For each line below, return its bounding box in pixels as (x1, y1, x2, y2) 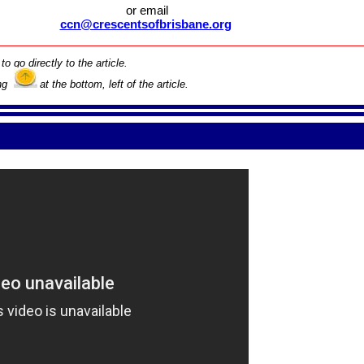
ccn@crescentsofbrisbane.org (59, 18, 232, 31)
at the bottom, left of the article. (40, 78, 188, 90)
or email (123, 4, 168, 17)
